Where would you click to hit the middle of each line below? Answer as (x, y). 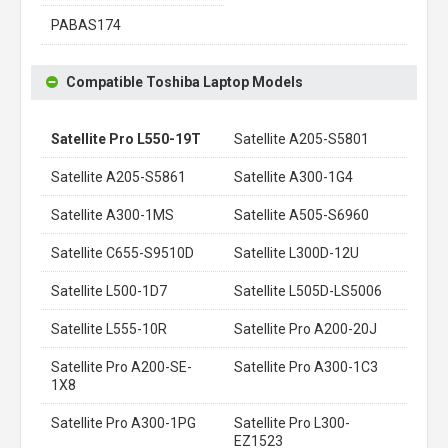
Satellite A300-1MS (112, 215)
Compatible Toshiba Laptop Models (184, 82)
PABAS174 (86, 25)
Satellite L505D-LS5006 (308, 291)
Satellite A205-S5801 (301, 139)
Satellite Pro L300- (292, 423)
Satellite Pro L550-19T (126, 139)
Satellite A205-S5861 (118, 177)
